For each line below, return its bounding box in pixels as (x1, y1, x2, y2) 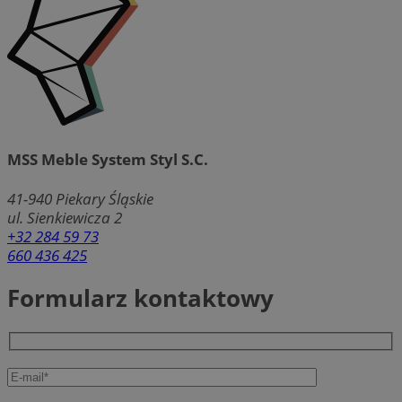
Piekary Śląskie (56, 188, 153, 210)
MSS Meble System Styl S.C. (7, 149, 208, 170)
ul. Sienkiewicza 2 (7, 207, 122, 229)
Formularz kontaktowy (7, 282, 274, 315)
